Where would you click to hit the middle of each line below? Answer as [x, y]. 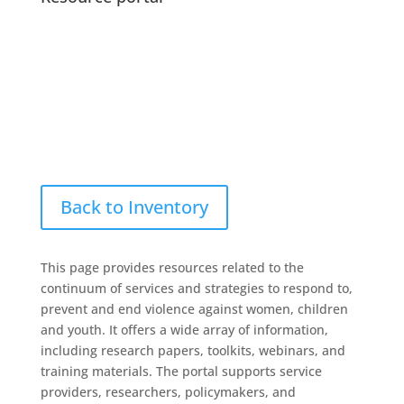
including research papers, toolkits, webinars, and [193, 350]
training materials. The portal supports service [181, 371]
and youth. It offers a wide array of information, [184, 330]
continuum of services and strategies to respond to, [196, 288]
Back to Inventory [134, 207]
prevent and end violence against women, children [194, 309]
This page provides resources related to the [172, 267]
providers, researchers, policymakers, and [168, 392]
